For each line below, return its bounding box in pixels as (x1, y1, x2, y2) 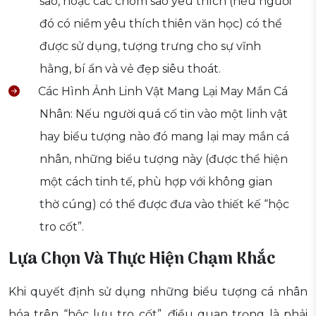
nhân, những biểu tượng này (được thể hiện (39, 152, 288, 166)
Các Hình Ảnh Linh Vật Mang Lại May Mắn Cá (35, 85, 288, 99)
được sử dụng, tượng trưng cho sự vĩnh (39, 39, 261, 54)
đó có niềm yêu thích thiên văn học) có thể (39, 17, 282, 31)
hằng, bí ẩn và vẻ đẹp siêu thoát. (39, 62, 221, 76)
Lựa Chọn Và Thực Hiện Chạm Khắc (8, 245, 275, 274)
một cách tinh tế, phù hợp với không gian (39, 175, 272, 189)
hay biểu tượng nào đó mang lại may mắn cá (39, 130, 289, 144)
